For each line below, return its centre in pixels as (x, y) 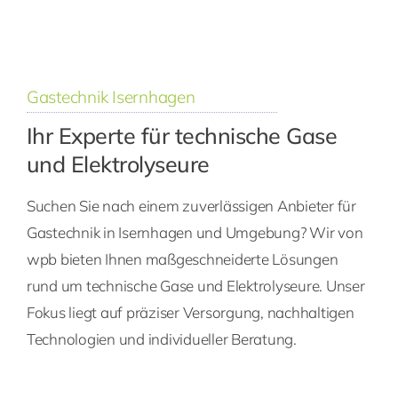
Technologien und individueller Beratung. (161, 339)
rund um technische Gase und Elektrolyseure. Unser (195, 286)
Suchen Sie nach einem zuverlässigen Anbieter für (191, 206)
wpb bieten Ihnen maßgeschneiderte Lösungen (182, 259)
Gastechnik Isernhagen (111, 97)
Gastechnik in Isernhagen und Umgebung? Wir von (195, 233)
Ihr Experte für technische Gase (182, 136)
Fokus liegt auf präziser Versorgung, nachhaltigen (190, 313)
